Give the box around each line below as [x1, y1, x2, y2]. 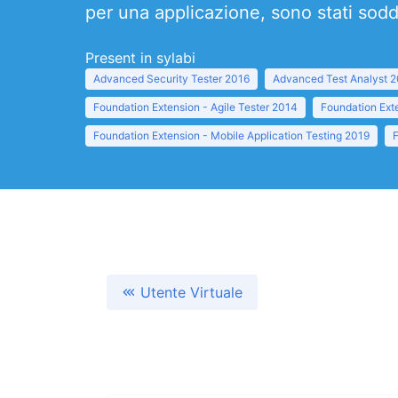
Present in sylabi [85, 49, 195, 67]
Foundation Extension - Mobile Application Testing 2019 [93, 129, 370, 142]
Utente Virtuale [140, 283, 243, 301]
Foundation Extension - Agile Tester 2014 [93, 100, 298, 114]
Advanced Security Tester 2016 [93, 72, 250, 85]
